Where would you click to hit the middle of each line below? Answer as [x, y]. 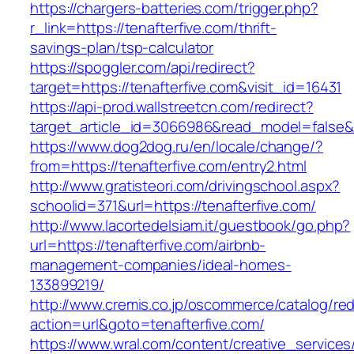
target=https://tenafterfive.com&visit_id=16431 [186, 87]
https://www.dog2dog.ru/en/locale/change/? [177, 147]
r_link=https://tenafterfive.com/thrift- [154, 28]
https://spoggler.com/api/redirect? [143, 68]
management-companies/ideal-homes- [161, 265]
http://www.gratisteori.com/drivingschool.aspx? [185, 186]
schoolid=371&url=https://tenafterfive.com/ [173, 206]
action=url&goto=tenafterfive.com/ [147, 324]
